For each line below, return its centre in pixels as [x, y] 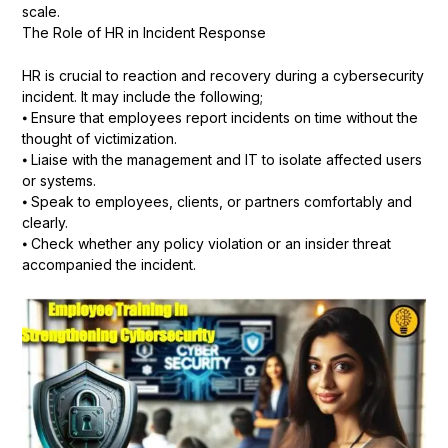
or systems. [58, 181]
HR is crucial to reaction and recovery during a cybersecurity [222, 76]
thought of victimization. [99, 139]
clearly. [44, 223]
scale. [40, 12]
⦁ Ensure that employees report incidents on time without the [219, 118]
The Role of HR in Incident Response [143, 33]
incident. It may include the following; [142, 97]
